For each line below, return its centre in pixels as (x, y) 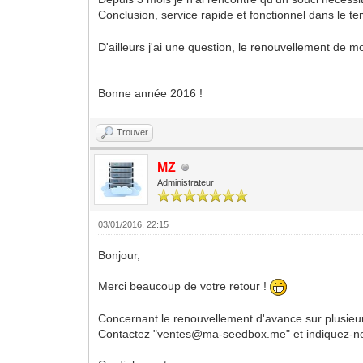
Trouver (133, 132)
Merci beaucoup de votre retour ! (184, 286)
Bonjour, (120, 255)
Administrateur (186, 182)
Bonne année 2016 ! (151, 93)
